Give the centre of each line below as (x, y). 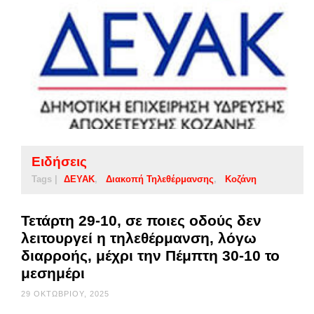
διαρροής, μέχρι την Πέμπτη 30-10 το (150, 256)
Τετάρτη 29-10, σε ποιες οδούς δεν (141, 221)
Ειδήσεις (59, 162)
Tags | (45, 179)
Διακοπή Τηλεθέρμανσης (160, 179)
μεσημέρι (53, 273)
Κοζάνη (241, 179)
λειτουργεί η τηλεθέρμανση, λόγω (139, 238)
